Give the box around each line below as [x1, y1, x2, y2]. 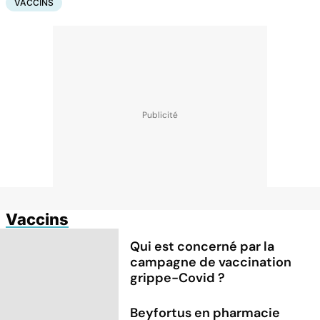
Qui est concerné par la [130, 237, 275, 255]
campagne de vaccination [130, 253, 292, 271]
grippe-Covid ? [130, 269, 226, 286]
